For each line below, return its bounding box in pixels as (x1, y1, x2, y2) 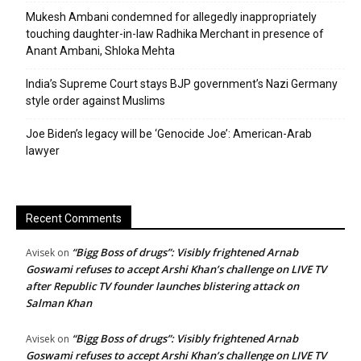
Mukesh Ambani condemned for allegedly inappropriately (26, 10, 317, 23)
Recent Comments (26, 212, 122, 225)
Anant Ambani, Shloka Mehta (26, 44, 175, 57)
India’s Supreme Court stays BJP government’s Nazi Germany (26, 77, 338, 90)
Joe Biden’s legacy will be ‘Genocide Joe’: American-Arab (26, 127, 312, 140)
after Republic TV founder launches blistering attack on (26, 279, 299, 293)
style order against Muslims (26, 94, 165, 107)
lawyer (26, 144, 60, 157)
